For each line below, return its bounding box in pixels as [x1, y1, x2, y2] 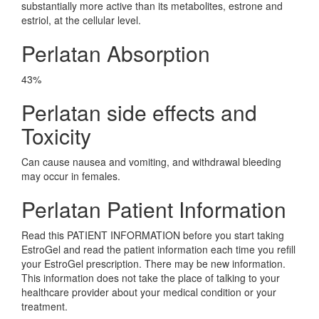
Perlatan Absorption [21, 38, 210, 68]
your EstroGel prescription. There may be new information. [21, 256, 286, 271]
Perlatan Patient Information [21, 194, 286, 224]
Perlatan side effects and [21, 97, 257, 127]
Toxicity [21, 120, 91, 151]
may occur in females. [21, 169, 120, 183]
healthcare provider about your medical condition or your [21, 285, 276, 299]
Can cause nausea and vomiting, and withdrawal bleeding [21, 155, 281, 169]
